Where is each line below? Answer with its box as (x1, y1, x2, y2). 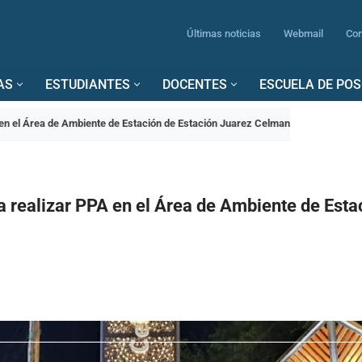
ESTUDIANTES (45, 77, 130, 92)
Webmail (284, 27, 323, 40)
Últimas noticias (187, 27, 261, 40)
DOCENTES (162, 77, 227, 92)
